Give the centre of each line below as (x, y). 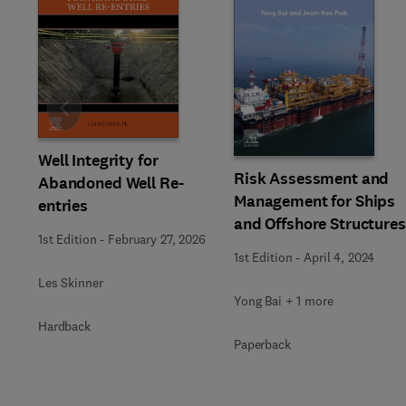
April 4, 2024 (339, 257)
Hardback (64, 326)
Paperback (262, 344)
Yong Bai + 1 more (284, 301)
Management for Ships (315, 201)
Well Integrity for (98, 160)
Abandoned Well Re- (111, 183)
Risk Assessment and (312, 179)
